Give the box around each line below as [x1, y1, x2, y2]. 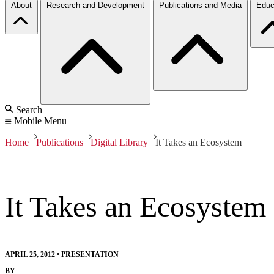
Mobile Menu [14, 115, 67, 126]
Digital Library [91, 136, 148, 147]
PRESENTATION [61, 250, 119, 259]
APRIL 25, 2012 [5, 250, 55, 259]
